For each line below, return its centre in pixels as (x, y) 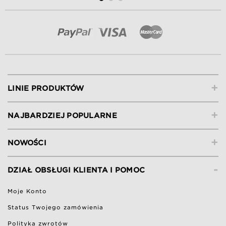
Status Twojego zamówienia (55, 208)
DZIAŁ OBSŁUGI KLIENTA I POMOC (76, 170)
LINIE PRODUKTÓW (46, 89)
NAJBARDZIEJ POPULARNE (62, 116)
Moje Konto (27, 191)
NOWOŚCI (27, 143)
